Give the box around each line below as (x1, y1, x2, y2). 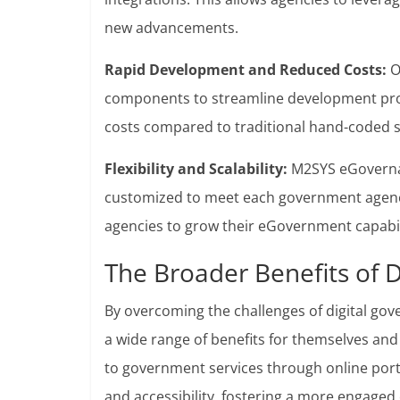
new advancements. (104, 18, 238, 37)
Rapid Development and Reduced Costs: (104, 60, 387, 79)
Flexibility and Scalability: (104, 159, 287, 179)
